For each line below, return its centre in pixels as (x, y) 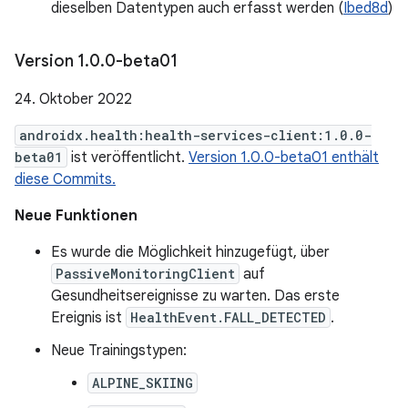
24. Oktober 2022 (73, 99)
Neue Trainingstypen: (119, 351)
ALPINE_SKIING (143, 383)
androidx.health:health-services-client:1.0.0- (195, 135)
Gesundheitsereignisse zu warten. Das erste (195, 296)
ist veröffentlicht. (128, 158)
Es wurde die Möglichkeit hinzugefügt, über (190, 252)
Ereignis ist (88, 318)
